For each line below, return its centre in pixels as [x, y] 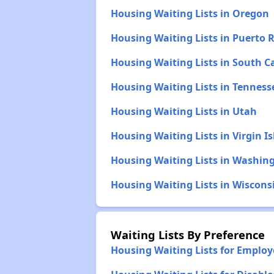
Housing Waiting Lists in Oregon [190, 13]
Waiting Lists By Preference [187, 235]
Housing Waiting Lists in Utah [183, 111]
